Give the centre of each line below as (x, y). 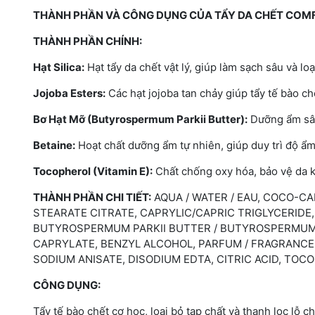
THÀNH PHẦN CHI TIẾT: (92, 197)
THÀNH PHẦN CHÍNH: (88, 41)
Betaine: (54, 145)
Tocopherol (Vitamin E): (93, 171)
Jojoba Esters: (69, 93)
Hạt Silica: (59, 67)
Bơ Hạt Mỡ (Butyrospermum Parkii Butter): (140, 119)
